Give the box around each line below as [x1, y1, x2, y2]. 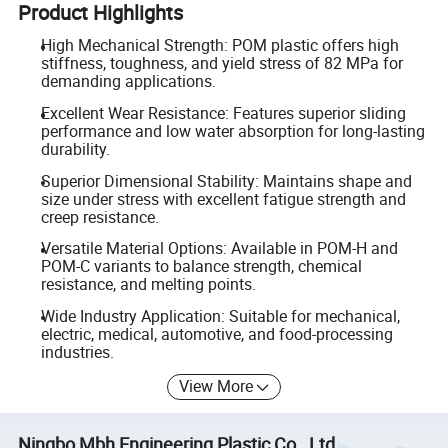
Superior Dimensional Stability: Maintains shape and [40, 169, 412, 192]
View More [179, 375, 254, 398]
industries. [40, 340, 114, 363]
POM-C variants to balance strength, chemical [40, 255, 362, 278]
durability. [40, 138, 110, 160]
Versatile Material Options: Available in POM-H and [40, 237, 398, 260]
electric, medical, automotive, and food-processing [40, 322, 393, 345]
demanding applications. [40, 70, 216, 93]
